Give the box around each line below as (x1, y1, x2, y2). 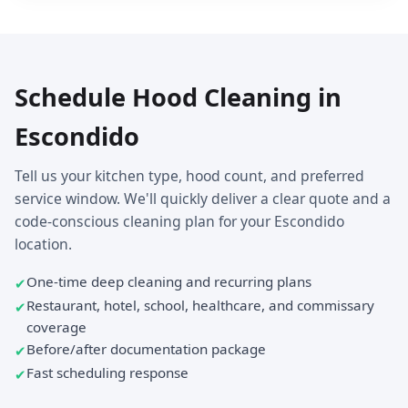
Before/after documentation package (26, 340, 266, 359)
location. (15, 234, 72, 255)
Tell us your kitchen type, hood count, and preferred (15, 166, 364, 187)
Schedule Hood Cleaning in (15, 80, 342, 115)
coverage (26, 318, 87, 337)
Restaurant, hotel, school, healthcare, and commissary (26, 296, 374, 315)
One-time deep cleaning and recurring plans (26, 272, 311, 291)
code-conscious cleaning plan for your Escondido (15, 211, 344, 232)
